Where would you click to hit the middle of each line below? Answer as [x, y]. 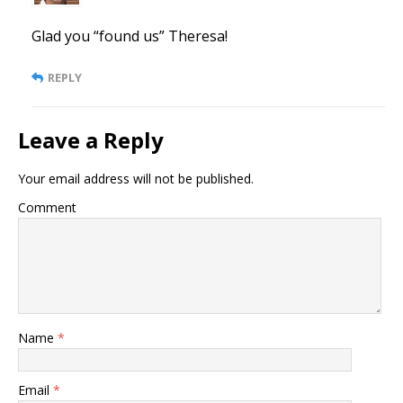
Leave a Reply [91, 140]
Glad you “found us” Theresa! [130, 36]
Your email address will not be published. [136, 179]
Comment [47, 208]
